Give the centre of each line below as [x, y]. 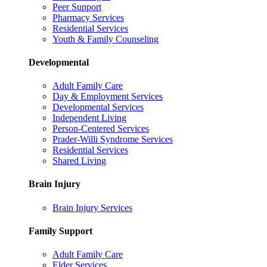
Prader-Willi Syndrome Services [113, 139]
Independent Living [89, 118]
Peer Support [77, 7]
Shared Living [79, 161]
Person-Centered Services [101, 129]
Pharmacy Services [88, 17]
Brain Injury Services [92, 207]
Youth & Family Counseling [105, 39]
